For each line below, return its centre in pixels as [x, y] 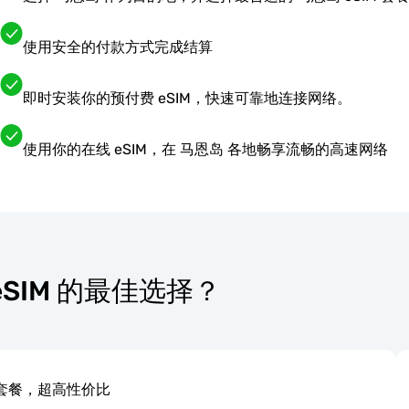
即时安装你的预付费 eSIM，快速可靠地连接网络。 [187, 98]
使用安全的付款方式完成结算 [117, 47]
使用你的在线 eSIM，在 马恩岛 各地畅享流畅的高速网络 [205, 149]
